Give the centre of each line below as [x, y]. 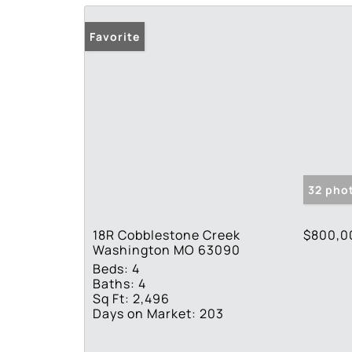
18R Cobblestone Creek [167, 235]
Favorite [115, 36]
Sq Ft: [111, 298]
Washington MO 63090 [167, 249]
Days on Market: [145, 313]
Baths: [114, 283]
